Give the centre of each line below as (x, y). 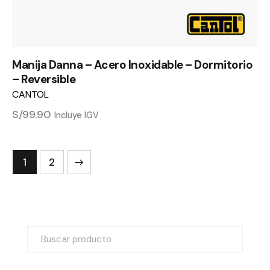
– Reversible (44, 79)
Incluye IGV (77, 115)
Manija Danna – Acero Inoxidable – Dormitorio (132, 64)
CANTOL (30, 94)
